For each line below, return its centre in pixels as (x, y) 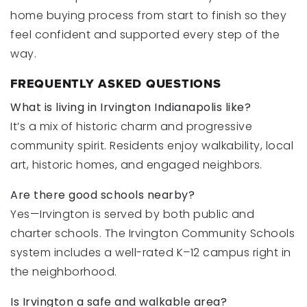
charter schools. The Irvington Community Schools (152, 233)
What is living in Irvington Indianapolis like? (131, 107)
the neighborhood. (64, 272)
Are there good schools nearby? (102, 195)
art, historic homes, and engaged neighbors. (136, 165)
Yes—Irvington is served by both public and (132, 214)
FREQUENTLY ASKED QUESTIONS (116, 84)
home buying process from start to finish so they (148, 15)
